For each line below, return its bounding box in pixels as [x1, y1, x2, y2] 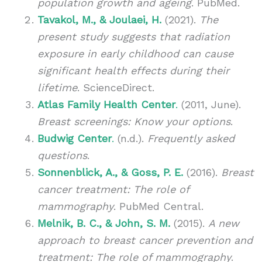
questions [37, 149, 87, 161]
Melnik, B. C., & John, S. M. [37, 216, 170, 229]
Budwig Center [37, 132, 112, 144]
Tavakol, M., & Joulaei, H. [37, 13, 161, 26]
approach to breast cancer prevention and [37, 233, 253, 246]
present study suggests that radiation [37, 30, 230, 43]
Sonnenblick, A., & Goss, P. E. [37, 166, 183, 178]
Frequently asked [147, 132, 235, 144]
